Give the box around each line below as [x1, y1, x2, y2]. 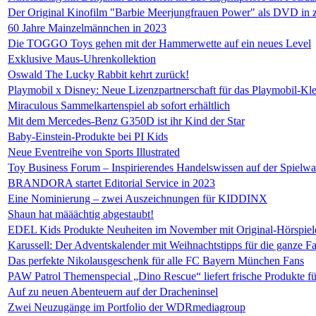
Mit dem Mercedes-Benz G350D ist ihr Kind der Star [8, 115, 245, 127]
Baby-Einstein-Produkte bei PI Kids [8, 130, 168, 142]
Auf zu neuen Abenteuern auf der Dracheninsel [8, 286, 218, 298]
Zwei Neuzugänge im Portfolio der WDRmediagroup [8, 301, 245, 313]
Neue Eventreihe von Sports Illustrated [8, 146, 180, 158]
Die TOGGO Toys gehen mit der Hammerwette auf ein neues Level [8, 37, 311, 49]
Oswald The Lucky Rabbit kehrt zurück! [8, 68, 189, 80]
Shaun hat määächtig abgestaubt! [8, 208, 154, 220]
